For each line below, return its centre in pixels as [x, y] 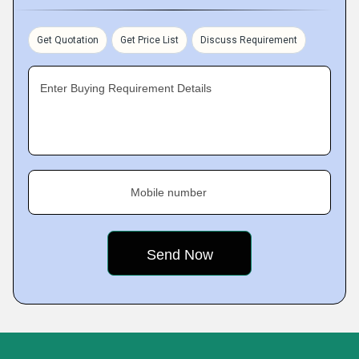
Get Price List [149, 40]
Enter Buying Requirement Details [126, 88]
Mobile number [169, 192]
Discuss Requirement [249, 40]
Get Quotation [68, 40]
